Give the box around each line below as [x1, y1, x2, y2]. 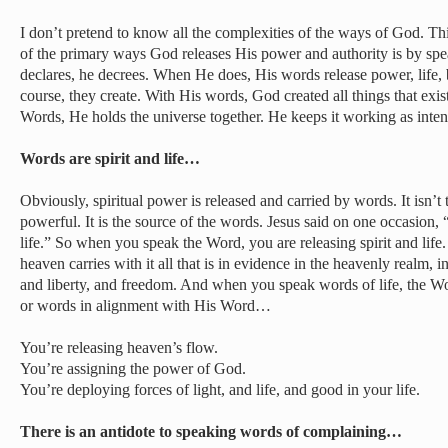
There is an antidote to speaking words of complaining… [20, 423, 402, 440]
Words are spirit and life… [20, 150, 200, 167]
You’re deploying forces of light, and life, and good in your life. [20, 381, 420, 398]
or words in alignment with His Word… [20, 297, 271, 314]
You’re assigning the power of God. [20, 360, 246, 377]
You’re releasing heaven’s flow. [20, 339, 218, 356]
